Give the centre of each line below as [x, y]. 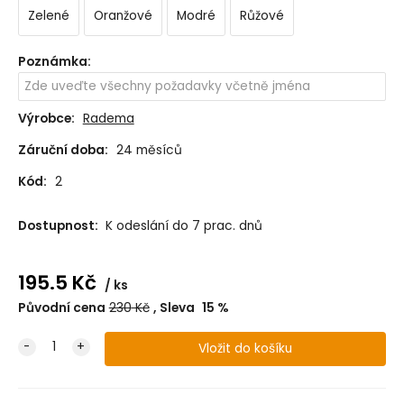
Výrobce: [46, 119]
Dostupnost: [59, 226]
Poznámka [52, 61]
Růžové [262, 15]
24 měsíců [149, 151]
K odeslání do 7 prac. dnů [184, 226]
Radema [108, 119]
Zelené [48, 15]
